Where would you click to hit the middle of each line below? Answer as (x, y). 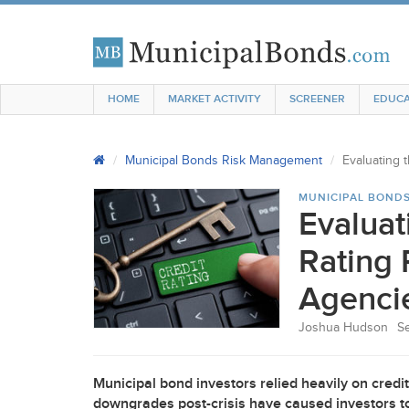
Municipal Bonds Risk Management (224, 161)
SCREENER (317, 99)
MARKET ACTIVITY (215, 99)
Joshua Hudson (343, 328)
